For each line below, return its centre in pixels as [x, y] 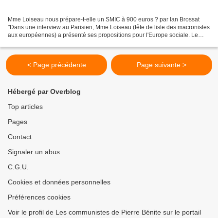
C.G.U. [18, 167]
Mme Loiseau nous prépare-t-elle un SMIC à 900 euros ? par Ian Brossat [104, 20]
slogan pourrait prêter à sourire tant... [56, 43]
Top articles [25, 107]
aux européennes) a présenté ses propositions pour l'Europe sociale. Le [103, 35]
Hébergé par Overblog [44, 92]
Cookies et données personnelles [59, 182]
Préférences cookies [39, 197]
